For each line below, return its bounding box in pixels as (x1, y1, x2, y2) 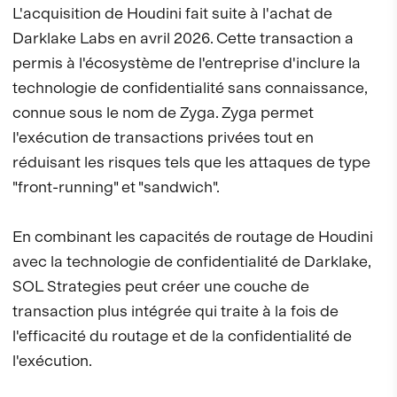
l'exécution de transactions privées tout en (12, 128, 314, 147)
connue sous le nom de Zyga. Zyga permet (12, 103, 314, 122)
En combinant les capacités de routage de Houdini (12, 227, 373, 246)
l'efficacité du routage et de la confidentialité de (12, 326, 352, 346)
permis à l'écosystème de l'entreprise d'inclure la (12, 53, 361, 73)
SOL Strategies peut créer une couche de (12, 276, 309, 296)
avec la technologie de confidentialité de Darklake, (12, 252, 370, 271)
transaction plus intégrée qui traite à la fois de (12, 301, 339, 321)
